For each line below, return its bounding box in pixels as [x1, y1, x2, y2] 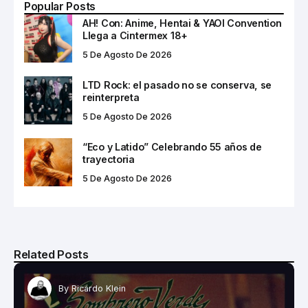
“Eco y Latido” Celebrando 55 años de [82, 141, 262, 153]
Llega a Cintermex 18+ [82, 30, 188, 42]
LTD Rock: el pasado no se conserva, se [82, 79, 272, 91]
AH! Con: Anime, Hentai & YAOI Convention [82, 17, 282, 30]
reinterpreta [82, 91, 140, 104]
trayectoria [82, 153, 135, 166]
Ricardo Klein [71, 283, 126, 294]
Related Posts [14, 247, 89, 262]
